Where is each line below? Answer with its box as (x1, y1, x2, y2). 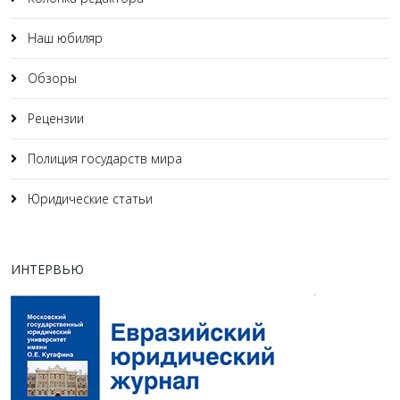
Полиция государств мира (24, 150, 182, 167)
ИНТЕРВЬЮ (11, 261, 84, 278)
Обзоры (24, 70, 77, 87)
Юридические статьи (24, 190, 153, 207)
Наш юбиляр (24, 29, 103, 46)
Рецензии (24, 110, 84, 127)
